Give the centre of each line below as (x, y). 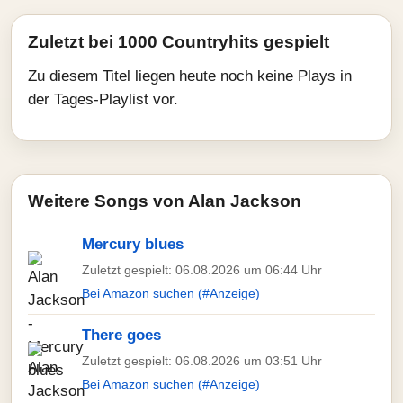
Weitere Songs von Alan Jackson (165, 201)
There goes (121, 335)
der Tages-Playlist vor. (103, 99)
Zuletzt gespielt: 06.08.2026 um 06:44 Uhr (202, 270)
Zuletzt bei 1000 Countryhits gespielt (179, 42)
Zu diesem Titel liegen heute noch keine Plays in (190, 76)
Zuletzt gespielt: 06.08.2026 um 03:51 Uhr (202, 361)
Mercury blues (133, 244)
